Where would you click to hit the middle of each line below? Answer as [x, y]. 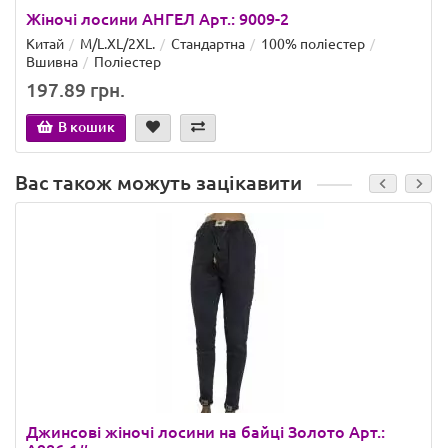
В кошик [86, 127]
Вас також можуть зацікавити [158, 183]
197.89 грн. [75, 90]
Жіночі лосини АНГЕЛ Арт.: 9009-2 [157, 19]
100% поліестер [313, 44]
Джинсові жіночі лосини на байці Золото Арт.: [205, 432]
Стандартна [208, 44]
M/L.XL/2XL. [117, 44]
